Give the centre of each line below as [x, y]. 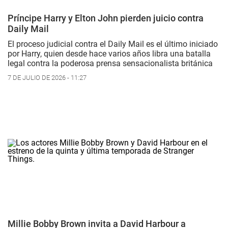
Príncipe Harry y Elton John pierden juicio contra [106, 18]
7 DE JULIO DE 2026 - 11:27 [47, 78]
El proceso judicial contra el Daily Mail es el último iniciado [113, 44]
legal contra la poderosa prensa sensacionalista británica [110, 64]
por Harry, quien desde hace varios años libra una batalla [109, 54]
